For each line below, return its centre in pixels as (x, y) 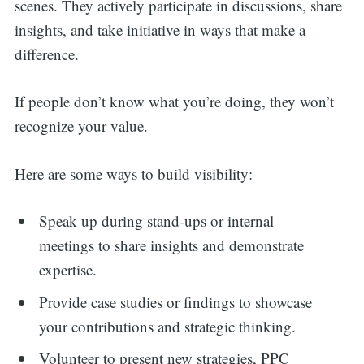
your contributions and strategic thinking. (168, 326)
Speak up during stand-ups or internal (157, 221)
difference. (49, 54)
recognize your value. (81, 126)
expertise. (68, 270)
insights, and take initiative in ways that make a (160, 29)
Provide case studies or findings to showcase (176, 301)
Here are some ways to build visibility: (133, 173)
